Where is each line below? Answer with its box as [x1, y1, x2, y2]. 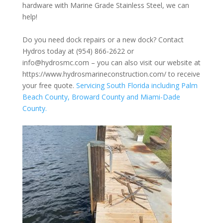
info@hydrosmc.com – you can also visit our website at [22, 58, 201, 68]
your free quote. [22, 81, 76, 91]
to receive [166, 69, 200, 79]
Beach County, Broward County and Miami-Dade [22, 92, 180, 102]
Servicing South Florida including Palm [76, 81, 198, 91]
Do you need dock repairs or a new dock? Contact [22, 35, 184, 45]
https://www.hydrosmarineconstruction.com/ [22, 69, 166, 79]
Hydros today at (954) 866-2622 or [22, 46, 134, 56]
